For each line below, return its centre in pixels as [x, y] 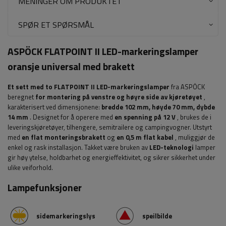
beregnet [21, 97]
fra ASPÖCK [187, 87]
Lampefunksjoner [45, 188]
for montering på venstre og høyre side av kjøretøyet [119, 97]
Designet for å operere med [73, 117]
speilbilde [157, 216]
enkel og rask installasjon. [46, 148]
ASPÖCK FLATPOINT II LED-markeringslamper [103, 52]
